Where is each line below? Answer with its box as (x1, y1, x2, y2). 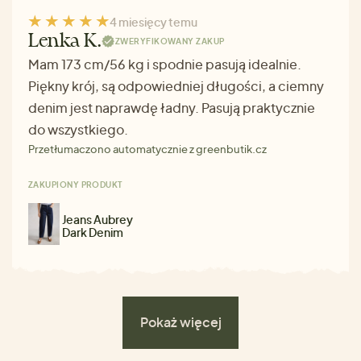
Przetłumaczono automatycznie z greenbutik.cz (28, 142, 267, 156)
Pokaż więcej (139, 313, 222, 331)
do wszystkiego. (28, 120, 128, 138)
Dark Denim (62, 224, 123, 239)
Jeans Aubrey (62, 211, 133, 226)
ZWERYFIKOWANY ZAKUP (114, 36, 225, 47)
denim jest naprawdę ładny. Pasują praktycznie (28, 98, 315, 116)
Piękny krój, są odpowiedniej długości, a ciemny (28, 77, 324, 94)
